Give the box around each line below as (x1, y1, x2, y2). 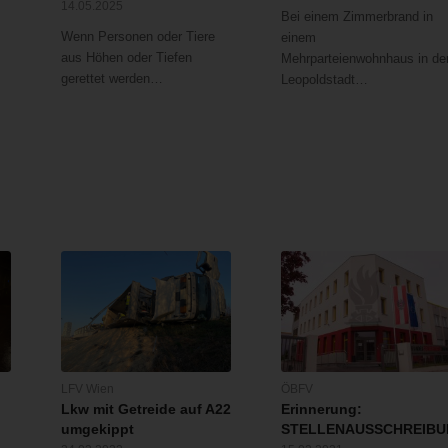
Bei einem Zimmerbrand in (281, 9, 434, 25)
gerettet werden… (60, 71, 163, 87)
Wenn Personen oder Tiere (60, 29, 215, 45)
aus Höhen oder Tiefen (60, 50, 192, 66)
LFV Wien (60, 382, 114, 396)
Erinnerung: (281, 401, 363, 418)
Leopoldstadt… (281, 72, 369, 88)
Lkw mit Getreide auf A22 (60, 401, 231, 418)
